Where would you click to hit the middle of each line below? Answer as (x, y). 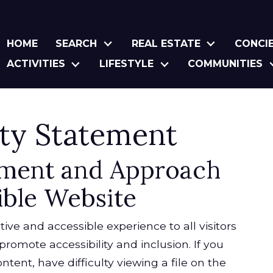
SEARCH (76, 43)
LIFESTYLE (127, 64)
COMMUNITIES (225, 64)
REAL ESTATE (166, 43)
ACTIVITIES (36, 64)
